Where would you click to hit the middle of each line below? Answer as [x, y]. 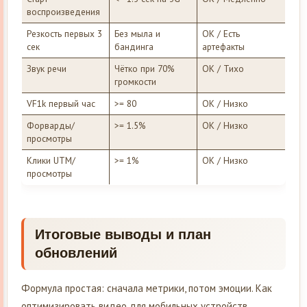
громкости [135, 82]
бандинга [134, 47]
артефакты [223, 47]
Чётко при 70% [144, 69]
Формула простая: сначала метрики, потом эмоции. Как [147, 288]
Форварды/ [50, 126]
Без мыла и [137, 34]
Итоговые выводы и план [123, 235]
